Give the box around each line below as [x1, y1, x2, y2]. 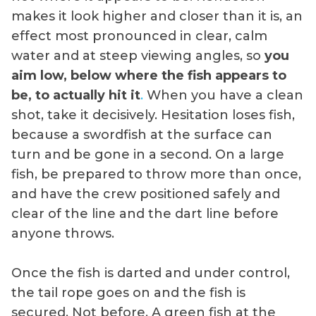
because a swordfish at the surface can [11, 126, 272, 142]
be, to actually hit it [11, 87, 140, 103]
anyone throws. [11, 225, 114, 241]
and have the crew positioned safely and [11, 186, 280, 202]
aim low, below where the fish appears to [11, 67, 286, 83]
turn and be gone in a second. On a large [11, 146, 284, 162]
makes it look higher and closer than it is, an [11, 8, 303, 24]
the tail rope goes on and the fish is [11, 284, 245, 300]
